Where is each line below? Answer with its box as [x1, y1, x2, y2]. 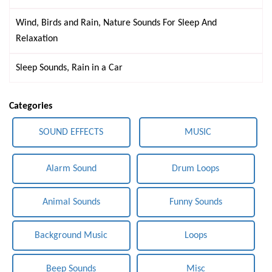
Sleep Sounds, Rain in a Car [16, 63, 123, 73]
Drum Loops [172, 164, 220, 174]
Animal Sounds [42, 197, 100, 207]
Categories [9, 101, 52, 111]
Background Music [35, 231, 108, 240]
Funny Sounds [169, 197, 222, 207]
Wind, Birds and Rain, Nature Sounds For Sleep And [16, 18, 217, 28]
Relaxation [16, 34, 58, 44]
